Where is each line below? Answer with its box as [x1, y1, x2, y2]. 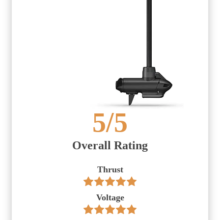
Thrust [97, 164, 123, 174]
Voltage [96, 192, 124, 202]
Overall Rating [72, 139, 148, 152]
